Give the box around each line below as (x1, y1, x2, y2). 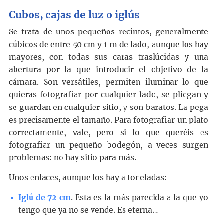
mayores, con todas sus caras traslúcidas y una (8, 52, 209, 62)
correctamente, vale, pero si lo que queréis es (8, 128, 209, 138)
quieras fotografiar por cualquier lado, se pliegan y (8, 90, 209, 100)
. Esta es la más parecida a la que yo (70, 193, 209, 202)
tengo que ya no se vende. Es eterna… (18, 205, 158, 215)
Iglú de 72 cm (18, 193, 71, 202)
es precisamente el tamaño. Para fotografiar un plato (8, 115, 209, 125)
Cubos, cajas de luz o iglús (8, 8, 139, 22)
